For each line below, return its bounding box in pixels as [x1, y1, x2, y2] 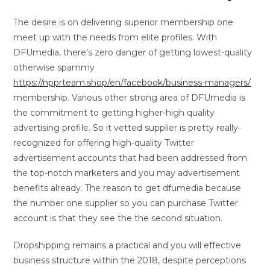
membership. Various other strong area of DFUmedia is [13, 92, 246, 103]
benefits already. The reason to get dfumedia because [13, 183, 242, 193]
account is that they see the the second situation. [13, 213, 223, 224]
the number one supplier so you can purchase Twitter [13, 198, 239, 209]
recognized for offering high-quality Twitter [13, 137, 195, 148]
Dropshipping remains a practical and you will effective [13, 240, 242, 251]
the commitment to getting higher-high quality [13, 107, 215, 118]
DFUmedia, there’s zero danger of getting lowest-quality [13, 47, 253, 58]
